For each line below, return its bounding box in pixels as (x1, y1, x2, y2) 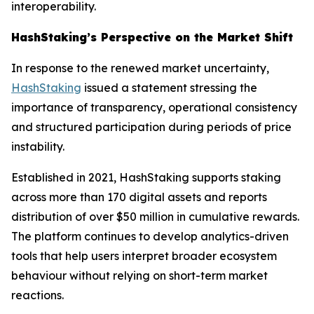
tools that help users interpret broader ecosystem (11, 249, 277, 263)
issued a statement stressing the (81, 81, 257, 95)
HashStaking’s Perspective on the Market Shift (11, 30, 293, 44)
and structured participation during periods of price (11, 120, 292, 134)
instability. (11, 139, 64, 153)
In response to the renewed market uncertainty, (11, 61, 269, 75)
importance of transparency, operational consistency (11, 100, 297, 114)
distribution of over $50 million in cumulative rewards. (11, 210, 299, 224)
